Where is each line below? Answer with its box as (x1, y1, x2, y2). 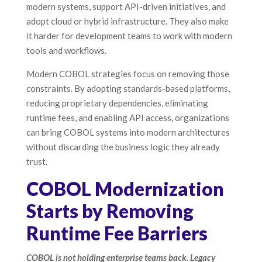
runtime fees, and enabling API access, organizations (26, 112, 229, 123)
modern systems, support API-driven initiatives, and (26, 1, 226, 12)
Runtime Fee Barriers (26, 222, 208, 245)
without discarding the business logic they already (26, 142, 220, 153)
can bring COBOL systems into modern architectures (26, 127, 230, 138)
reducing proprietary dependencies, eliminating (26, 98, 208, 109)
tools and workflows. (26, 45, 106, 56)
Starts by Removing (26, 199, 194, 223)
